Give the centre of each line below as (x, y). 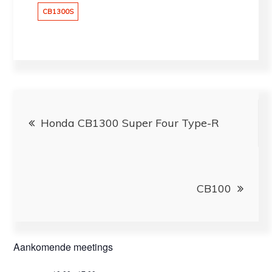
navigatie (64, 139)
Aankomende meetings (63, 247)
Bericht (55, 107)
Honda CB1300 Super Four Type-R (130, 123)
